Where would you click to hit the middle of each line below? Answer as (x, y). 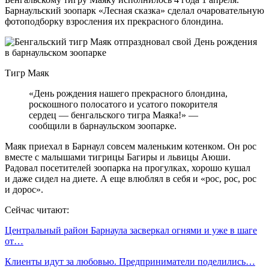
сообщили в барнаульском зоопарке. (103, 125)
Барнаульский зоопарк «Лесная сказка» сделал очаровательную (134, 10)
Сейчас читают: (37, 210)
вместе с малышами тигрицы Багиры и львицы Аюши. (118, 157)
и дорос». (24, 189)
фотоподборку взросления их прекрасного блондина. (114, 21)
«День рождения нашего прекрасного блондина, (128, 93)
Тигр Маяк (27, 73)
